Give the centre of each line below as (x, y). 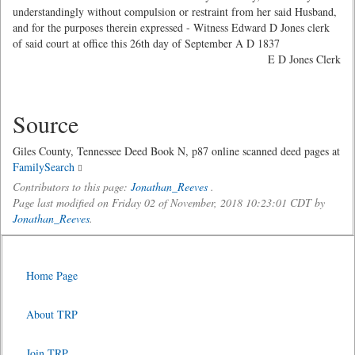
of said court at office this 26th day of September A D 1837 (146, 43)
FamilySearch (44, 167)
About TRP (52, 314)
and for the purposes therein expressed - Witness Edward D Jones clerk (171, 27)
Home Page (52, 275)
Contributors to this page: (72, 187)
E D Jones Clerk (304, 59)
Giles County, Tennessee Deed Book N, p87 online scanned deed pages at (176, 151)
